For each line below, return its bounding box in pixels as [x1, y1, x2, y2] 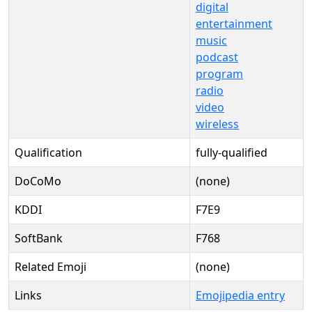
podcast [196, 49, 238, 65]
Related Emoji [15, 259, 86, 274]
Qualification [15, 145, 82, 160]
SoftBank [15, 231, 63, 246]
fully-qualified [196, 145, 267, 160]
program [196, 66, 243, 81]
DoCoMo [15, 173, 61, 189]
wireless [196, 116, 239, 132]
